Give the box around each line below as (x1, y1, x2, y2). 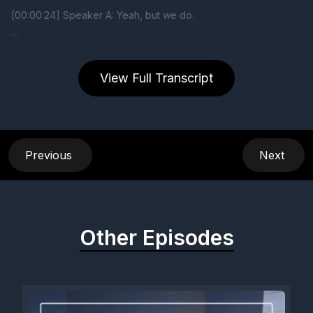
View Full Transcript (100, 71, 213, 85)
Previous (25, 148, 75, 162)
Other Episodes (79, 225, 234, 250)
